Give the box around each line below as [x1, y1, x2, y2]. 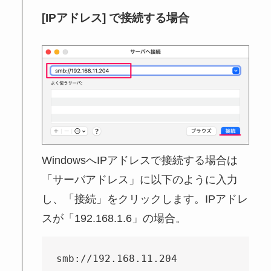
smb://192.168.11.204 [56, 252, 178, 264]
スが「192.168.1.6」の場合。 [42, 212, 187, 224]
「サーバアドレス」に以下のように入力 [42, 173, 238, 186]
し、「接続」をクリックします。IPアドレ [42, 192, 249, 205]
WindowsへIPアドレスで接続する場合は [42, 154, 238, 166]
